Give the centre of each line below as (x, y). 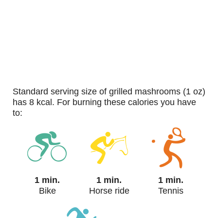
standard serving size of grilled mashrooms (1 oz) (16, 92)
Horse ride (112, 191)
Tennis (173, 191)
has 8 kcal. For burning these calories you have (104, 102)
